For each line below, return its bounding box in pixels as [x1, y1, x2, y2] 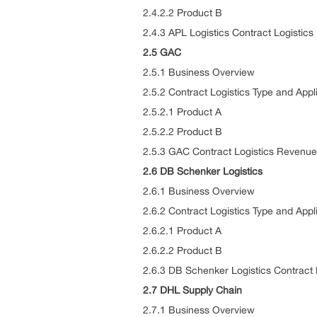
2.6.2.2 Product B [143, 245, 222, 256]
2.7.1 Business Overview [143, 304, 255, 316]
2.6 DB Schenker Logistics [143, 166, 263, 177]
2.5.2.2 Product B [143, 126, 222, 137]
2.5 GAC [143, 47, 181, 58]
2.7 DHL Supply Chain [143, 284, 242, 296]
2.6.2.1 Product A [143, 225, 221, 236]
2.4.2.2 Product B [143, 7, 222, 18]
